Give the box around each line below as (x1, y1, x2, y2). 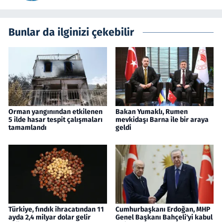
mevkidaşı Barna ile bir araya (115, 115, 209, 124)
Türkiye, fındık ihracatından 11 (8, 205, 104, 214)
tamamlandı (8, 123, 47, 132)
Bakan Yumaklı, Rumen (115, 108, 188, 116)
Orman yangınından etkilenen (8, 108, 103, 116)
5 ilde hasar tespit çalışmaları (8, 115, 103, 124)
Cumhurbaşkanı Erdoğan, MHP (115, 205, 210, 214)
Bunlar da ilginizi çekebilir (8, 26, 134, 39)
